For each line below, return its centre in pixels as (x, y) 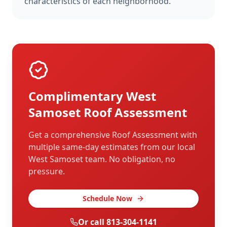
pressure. (47, 171)
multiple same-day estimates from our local (112, 147)
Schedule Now (107, 198)
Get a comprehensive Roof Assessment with (113, 135)
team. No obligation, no (129, 159)
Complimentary (77, 96)
